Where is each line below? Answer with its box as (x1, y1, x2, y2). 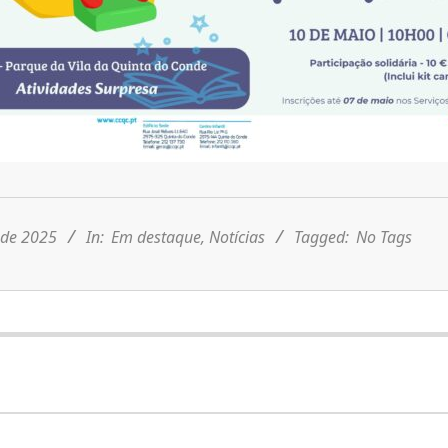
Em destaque (110, 226, 201, 249)
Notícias (208, 226, 265, 249)
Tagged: (293, 226, 349, 249)
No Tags (351, 226, 412, 249)
